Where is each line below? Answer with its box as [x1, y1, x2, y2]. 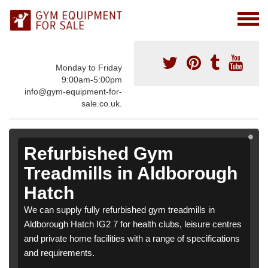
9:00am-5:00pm [62, 75, 122, 85]
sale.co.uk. [81, 99, 122, 109]
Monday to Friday [56, 63, 122, 73]
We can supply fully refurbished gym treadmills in [24, 205, 215, 215]
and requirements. [24, 248, 95, 258]
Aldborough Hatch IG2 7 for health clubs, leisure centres [24, 219, 242, 230]
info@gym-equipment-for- [25, 87, 122, 97]
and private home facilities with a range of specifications [24, 233, 240, 244]
